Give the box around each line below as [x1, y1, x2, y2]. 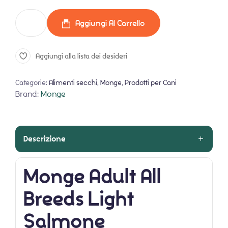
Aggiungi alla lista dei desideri [36, 51, 127, 61]
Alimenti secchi [49, 77, 97, 87]
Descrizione [23, 133, 66, 145]
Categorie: [15, 77, 49, 87]
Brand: [15, 88, 41, 99]
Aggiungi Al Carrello [75, 17, 145, 28]
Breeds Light [23, 184, 134, 213]
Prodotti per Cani [125, 77, 177, 87]
